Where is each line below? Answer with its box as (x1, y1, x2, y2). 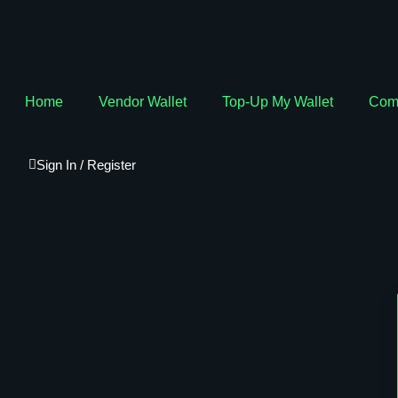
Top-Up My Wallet (222, 94, 333, 109)
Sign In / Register (36, 157, 136, 172)
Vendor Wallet (99, 94, 187, 109)
